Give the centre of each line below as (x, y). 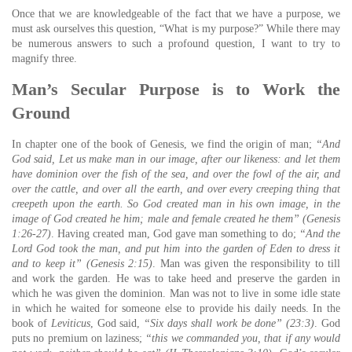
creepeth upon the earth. (68, 204)
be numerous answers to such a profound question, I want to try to (176, 44)
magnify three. (44, 59)
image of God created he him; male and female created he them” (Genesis (176, 219)
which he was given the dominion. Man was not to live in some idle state (176, 293)
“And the (320, 234)
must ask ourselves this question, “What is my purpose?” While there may (176, 29)
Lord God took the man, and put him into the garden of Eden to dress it (176, 249)
